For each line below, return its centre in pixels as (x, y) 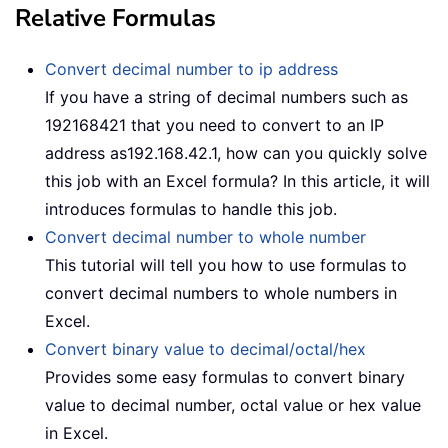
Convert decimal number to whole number (205, 236)
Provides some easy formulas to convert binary (225, 376)
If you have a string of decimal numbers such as (226, 96)
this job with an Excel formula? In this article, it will (237, 180)
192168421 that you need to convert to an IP (214, 124)
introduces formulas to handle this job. (191, 208)
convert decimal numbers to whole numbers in (221, 292)
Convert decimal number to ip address (191, 68)
